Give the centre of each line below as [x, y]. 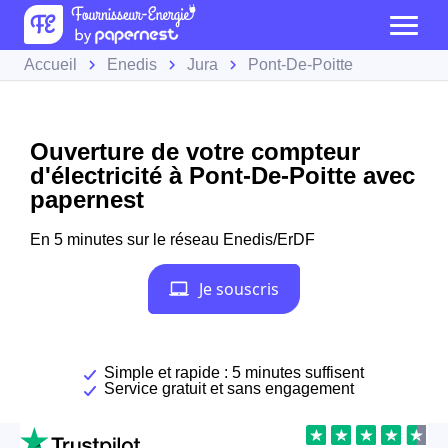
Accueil [50, 64]
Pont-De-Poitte [300, 64]
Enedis [132, 64]
